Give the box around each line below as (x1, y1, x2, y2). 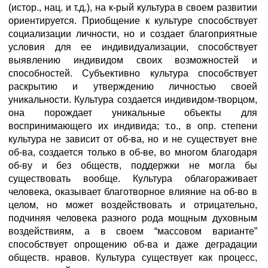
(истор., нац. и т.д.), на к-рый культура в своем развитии (8, 2, 257, 13)
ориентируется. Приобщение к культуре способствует (8, 16, 257, 26)
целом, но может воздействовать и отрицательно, (8, 200, 257, 210)
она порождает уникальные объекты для (8, 108, 257, 118)
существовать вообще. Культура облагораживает (8, 173, 257, 184)
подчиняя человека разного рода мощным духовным (8, 213, 257, 223)
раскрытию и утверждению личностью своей (8, 81, 257, 92)
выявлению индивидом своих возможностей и (8, 55, 257, 65)
